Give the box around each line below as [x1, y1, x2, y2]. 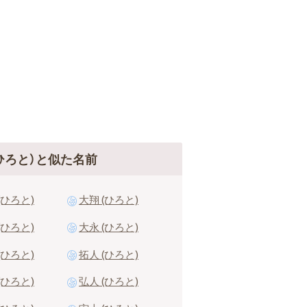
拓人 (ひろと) [79, 246, 138, 262]
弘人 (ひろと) [79, 273, 138, 289]
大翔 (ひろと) [79, 192, 138, 208]
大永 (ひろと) [79, 219, 138, 234]
